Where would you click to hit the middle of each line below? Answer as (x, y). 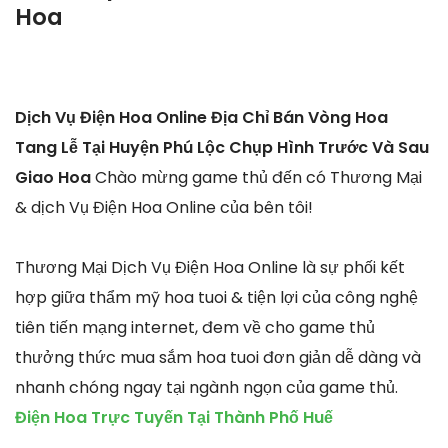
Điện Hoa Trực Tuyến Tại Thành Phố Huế (174, 418)
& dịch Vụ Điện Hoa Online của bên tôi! (164, 208)
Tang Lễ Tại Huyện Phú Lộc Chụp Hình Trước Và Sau (222, 148)
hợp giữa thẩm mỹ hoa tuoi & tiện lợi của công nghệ (216, 298)
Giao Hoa (55, 178)
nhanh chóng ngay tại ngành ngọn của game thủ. (206, 388)
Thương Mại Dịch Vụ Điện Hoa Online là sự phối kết (210, 268)
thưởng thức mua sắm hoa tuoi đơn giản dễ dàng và (218, 358)
